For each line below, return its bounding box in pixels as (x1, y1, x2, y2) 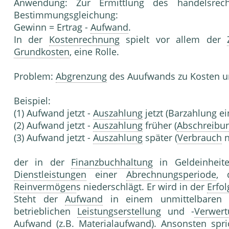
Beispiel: (14, 95, 51, 107)
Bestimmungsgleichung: (14, 9, 118, 21)
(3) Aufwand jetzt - (14, 131, 93, 144)
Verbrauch (177, 131, 222, 144)
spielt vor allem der (119, 33, 227, 46)
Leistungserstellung (77, 205, 161, 218)
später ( (143, 131, 177, 144)
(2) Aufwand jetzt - (14, 119, 93, 132)
